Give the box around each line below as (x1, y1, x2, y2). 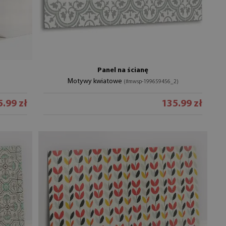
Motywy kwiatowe (67, 78, 124, 86)
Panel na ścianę (97, 67, 149, 75)
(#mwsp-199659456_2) (123, 79, 179, 85)
